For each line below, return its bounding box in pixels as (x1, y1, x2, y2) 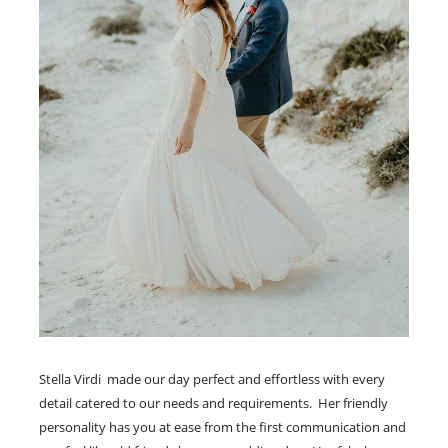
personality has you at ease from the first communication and (39, 418, 406, 436)
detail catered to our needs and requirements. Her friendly (39, 394, 388, 412)
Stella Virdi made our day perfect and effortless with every (39, 370, 385, 388)
